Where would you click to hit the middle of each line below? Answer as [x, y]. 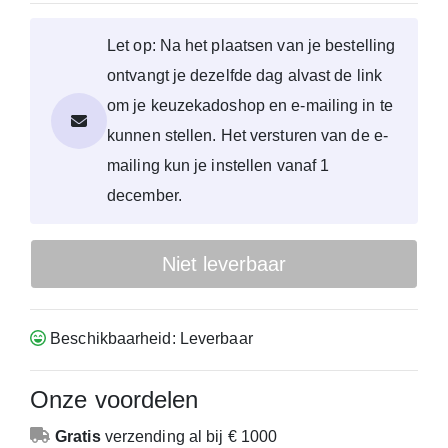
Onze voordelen [114, 399]
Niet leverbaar [224, 264]
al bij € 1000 [233, 436]
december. [144, 196]
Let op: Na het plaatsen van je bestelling [251, 46]
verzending [144, 436]
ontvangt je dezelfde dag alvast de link [244, 76]
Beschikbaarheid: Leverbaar [149, 339]
